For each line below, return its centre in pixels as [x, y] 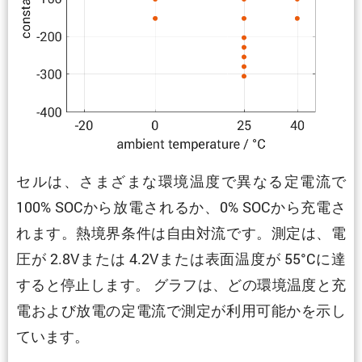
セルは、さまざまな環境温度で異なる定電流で [181, 181]
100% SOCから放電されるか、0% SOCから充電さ [181, 206]
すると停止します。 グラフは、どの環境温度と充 [181, 284]
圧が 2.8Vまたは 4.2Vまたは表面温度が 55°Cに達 [181, 258]
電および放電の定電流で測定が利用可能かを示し [181, 310]
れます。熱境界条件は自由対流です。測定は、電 [181, 232]
